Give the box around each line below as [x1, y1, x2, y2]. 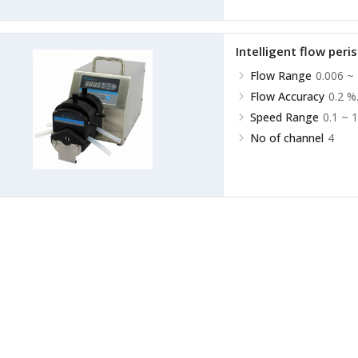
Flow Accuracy [249, 89, 324, 104]
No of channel [249, 130, 324, 145]
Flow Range [249, 68, 312, 83]
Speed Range [249, 109, 319, 125]
